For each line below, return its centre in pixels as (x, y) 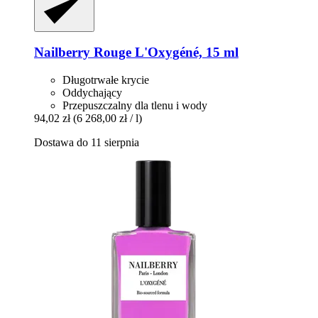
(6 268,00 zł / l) (108, 119)
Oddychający (92, 93)
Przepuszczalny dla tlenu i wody (135, 106)
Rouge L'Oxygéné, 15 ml (164, 53)
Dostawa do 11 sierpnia (87, 143)
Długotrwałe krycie (106, 80)
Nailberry (62, 53)
